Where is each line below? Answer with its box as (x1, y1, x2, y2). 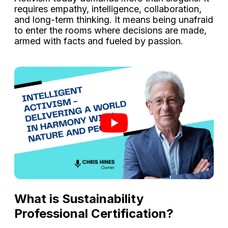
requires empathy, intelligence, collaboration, (14, 4, 202, 15)
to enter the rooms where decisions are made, (14, 25, 207, 36)
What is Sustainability (14, 191, 144, 206)
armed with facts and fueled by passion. (14, 36, 183, 47)
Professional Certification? (14, 206, 174, 221)
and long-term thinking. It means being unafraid (14, 14, 213, 25)
